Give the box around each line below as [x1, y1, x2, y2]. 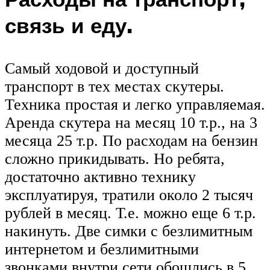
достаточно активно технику [5, 168, 196, 186]
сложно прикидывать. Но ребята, [5, 149, 225, 168]
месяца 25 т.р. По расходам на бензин [5, 131, 258, 149]
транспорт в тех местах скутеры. [5, 77, 224, 95]
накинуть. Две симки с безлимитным [5, 222, 253, 240]
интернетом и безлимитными [5, 240, 199, 258]
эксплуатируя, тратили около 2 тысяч [5, 186, 253, 204]
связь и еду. [5, 11, 133, 39]
